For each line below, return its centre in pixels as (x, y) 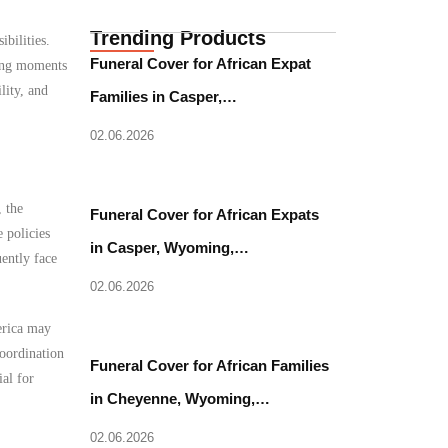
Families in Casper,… (164, 96)
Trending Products (178, 38)
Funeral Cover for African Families (210, 365)
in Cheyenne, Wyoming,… (180, 398)
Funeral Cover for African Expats (205, 214)
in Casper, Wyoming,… (170, 247)
